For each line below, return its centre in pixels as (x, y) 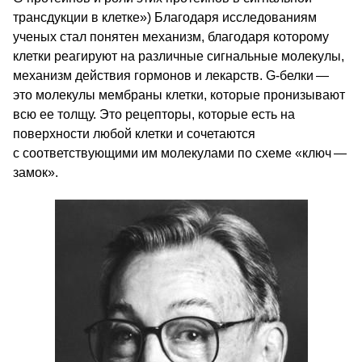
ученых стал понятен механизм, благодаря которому (171, 37)
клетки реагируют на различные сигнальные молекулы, (179, 56)
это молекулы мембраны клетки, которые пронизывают (179, 95)
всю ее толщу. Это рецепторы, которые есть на (154, 114)
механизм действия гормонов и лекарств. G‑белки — (172, 76)
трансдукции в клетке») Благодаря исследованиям (165, 17)
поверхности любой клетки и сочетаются (134, 134)
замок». (36, 173)
